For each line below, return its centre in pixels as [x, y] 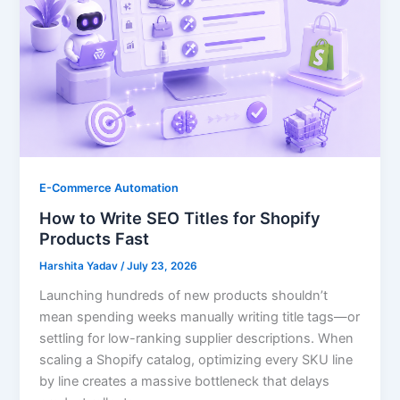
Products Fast [95, 239]
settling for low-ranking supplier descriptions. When [197, 339]
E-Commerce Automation [109, 187]
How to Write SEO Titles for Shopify [180, 218]
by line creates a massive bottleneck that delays [185, 382]
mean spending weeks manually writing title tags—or [200, 317]
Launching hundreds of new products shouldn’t [184, 296]
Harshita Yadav [80, 267]
